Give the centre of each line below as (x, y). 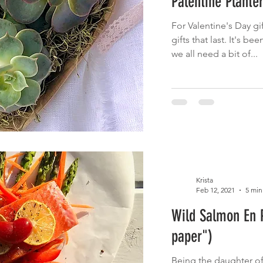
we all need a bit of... (214, 53)
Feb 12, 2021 (215, 190)
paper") (192, 237)
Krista (204, 180)
